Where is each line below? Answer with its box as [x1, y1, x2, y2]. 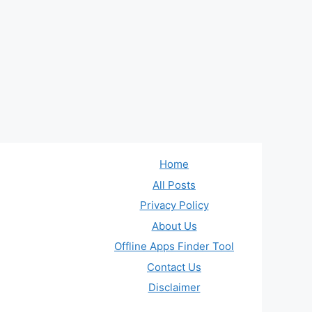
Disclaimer [148, 281, 201, 295]
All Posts [153, 178, 196, 192]
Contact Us [147, 260, 201, 274]
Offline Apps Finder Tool [114, 240, 234, 253]
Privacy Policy [139, 198, 209, 212]
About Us [151, 219, 197, 233]
